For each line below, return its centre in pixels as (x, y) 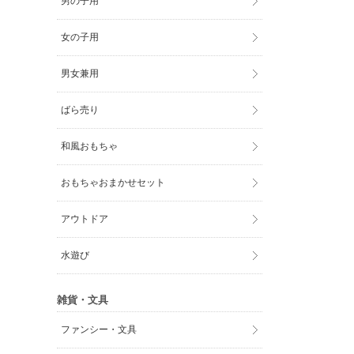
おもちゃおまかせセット (113, 183)
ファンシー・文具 (99, 330)
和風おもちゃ (90, 146)
